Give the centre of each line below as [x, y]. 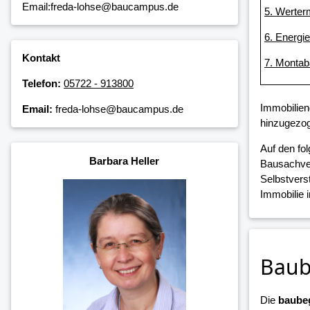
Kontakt [41, 58]
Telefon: [42, 84]
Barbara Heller [125, 161]
